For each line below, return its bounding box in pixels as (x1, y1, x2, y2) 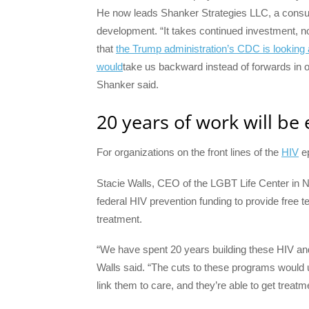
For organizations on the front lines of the (97, 146, 281, 159)
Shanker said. (97, 79, 159, 91)
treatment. (97, 212, 142, 225)
